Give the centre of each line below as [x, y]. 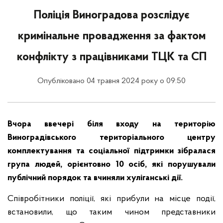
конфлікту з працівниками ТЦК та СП [111, 57]
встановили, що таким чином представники [111, 212]
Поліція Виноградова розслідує [111, 15]
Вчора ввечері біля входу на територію [111, 124]
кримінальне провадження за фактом [111, 36]
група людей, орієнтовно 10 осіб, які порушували [111, 165]
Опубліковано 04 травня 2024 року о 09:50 [111, 81]
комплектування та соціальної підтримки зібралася [111, 151]
